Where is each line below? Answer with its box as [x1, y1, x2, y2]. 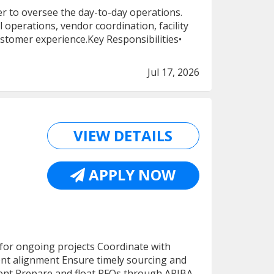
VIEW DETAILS [73, 125, 173, 146]
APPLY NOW [85, 165, 176, 185]
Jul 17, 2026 [147, 65, 199, 79]
